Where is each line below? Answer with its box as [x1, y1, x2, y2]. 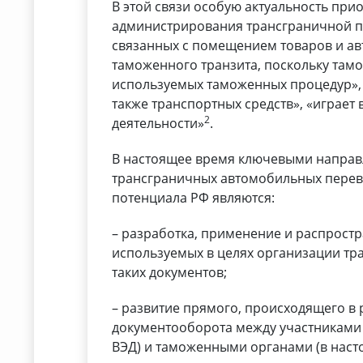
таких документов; [112, 263, 228, 282]
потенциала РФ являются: [112, 189, 275, 207]
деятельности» [112, 114, 205, 133]
